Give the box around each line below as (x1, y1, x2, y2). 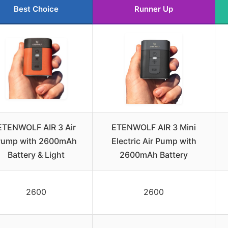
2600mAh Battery (120, 150, 188, 160)
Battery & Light (8, 150, 65, 160)
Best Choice (14, 4, 59, 14)
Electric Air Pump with (111, 136, 196, 147)
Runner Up (134, 4, 173, 14)
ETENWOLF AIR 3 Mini (111, 122, 196, 133)
